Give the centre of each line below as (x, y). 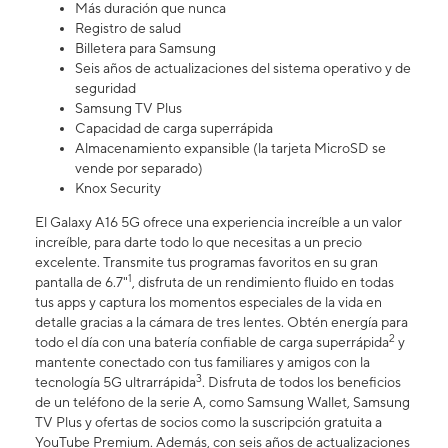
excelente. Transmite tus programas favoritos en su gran (206, 262)
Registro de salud (128, 28)
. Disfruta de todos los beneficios (301, 382)
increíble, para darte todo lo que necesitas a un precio (198, 242)
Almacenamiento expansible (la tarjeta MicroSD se (230, 148)
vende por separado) (139, 168)
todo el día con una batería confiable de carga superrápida (212, 342)
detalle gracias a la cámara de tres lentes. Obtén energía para (221, 322)
